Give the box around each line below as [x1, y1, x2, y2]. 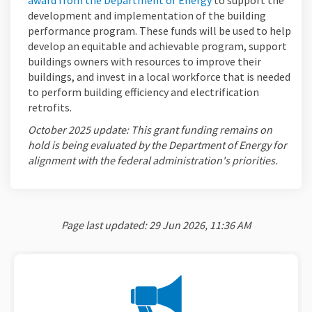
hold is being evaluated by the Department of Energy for [28, 138, 287, 153]
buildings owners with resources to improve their [28, 54, 261, 69]
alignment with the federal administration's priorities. [28, 153, 278, 168]
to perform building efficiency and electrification [28, 85, 259, 100]
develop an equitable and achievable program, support [28, 39, 287, 54]
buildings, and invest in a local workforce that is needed [28, 70, 290, 84]
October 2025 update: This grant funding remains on [28, 123, 272, 137]
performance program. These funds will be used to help [28, 24, 291, 38]
